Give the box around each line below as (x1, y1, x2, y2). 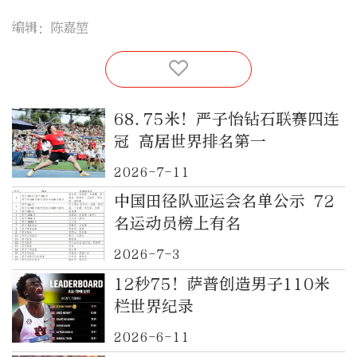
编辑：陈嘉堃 (12, 20, 88, 36)
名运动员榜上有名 (113, 214, 241, 233)
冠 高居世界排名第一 (113, 131, 266, 151)
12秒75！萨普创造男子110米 (113, 274, 330, 293)
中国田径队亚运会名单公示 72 (113, 192, 335, 211)
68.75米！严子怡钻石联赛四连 (113, 109, 339, 128)
